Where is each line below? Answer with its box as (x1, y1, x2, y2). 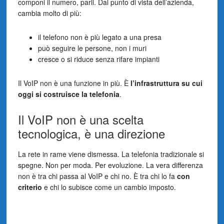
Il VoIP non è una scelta (17, 110, 143, 128)
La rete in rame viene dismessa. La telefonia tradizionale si (17, 148, 204, 159)
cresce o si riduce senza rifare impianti (37, 53, 159, 64)
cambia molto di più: (17, 7, 81, 18)
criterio (17, 181, 42, 192)
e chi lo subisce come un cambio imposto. (41, 181, 176, 192)
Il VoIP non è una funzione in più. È (17, 77, 130, 88)
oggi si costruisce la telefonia (17, 88, 119, 99)
